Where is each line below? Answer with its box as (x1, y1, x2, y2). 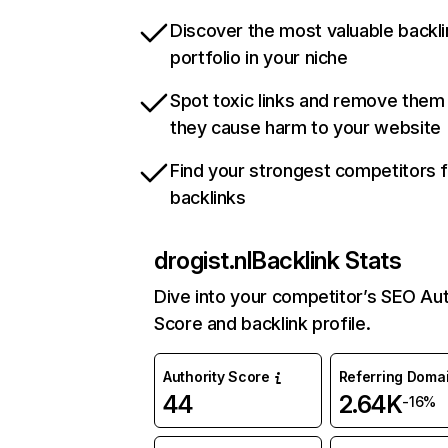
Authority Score (163, 368, 270, 386)
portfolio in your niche (170, 47, 348, 69)
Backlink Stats (251, 246, 402, 276)
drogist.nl (154, 246, 252, 276)
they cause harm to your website (170, 117, 441, 139)
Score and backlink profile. (154, 313, 371, 335)
